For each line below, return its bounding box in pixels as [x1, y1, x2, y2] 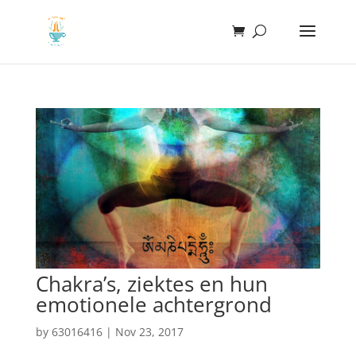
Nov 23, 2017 [114, 323, 184, 339]
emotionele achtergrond [35, 289, 272, 319]
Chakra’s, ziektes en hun [35, 269, 268, 298]
